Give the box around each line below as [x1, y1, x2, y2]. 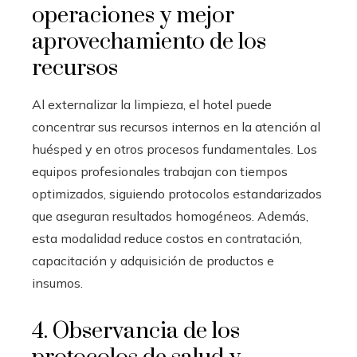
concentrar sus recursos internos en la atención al [32, 118, 320, 135]
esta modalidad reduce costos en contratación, [32, 229, 302, 246]
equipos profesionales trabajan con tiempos [32, 163, 288, 179]
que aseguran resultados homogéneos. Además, [32, 207, 308, 224]
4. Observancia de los [32, 316, 240, 345]
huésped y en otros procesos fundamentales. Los [32, 140, 317, 157]
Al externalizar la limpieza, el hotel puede [32, 96, 272, 112]
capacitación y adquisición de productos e [32, 252, 274, 269]
